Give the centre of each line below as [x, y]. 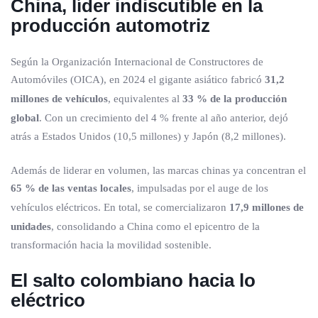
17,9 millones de [267, 207]
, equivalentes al [145, 99]
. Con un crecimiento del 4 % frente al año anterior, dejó [164, 118]
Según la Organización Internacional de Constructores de [137, 62]
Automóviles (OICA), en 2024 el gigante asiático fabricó [138, 79]
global [25, 118]
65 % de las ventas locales [71, 188]
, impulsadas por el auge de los [200, 188]
